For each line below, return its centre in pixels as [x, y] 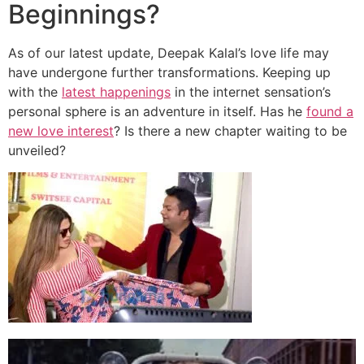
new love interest [61, 131]
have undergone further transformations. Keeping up [169, 73]
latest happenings [116, 92]
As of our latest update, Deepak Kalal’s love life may [169, 53]
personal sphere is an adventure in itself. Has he [157, 112]
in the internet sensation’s [251, 92]
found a [330, 112]
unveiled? [37, 151]
